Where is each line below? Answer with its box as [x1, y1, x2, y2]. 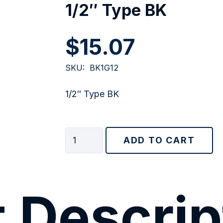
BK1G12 [90, 63, 119, 73]
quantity [65, 165, 98, 176]
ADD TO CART [123, 135, 195, 145]
